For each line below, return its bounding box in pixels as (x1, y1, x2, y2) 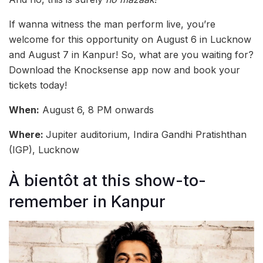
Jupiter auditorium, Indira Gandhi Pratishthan (46, 128, 247, 140)
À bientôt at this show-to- (9, 171, 206, 191)
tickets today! (9, 79, 67, 91)
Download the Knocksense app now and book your (9, 63, 240, 76)
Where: (9, 128, 46, 140)
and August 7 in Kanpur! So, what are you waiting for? (9, 48, 254, 60)
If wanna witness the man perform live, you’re (9, 18, 215, 30)
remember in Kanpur (9, 192, 166, 212)
